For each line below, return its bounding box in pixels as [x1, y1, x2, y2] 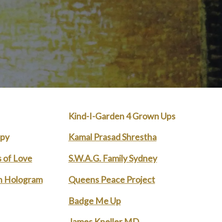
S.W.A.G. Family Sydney [68, 153, 157, 164]
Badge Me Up [68, 195, 121, 206]
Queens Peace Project [68, 173, 155, 185]
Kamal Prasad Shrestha [68, 131, 157, 143]
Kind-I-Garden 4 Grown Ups [68, 110, 175, 121]
